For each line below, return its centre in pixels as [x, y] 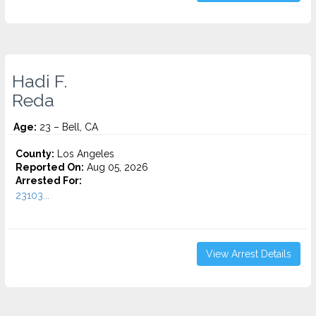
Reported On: [50, 167]
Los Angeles [84, 154]
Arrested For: [49, 181]
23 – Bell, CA [67, 127]
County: [35, 154]
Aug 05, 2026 [116, 167]
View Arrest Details [249, 254]
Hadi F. [39, 81]
